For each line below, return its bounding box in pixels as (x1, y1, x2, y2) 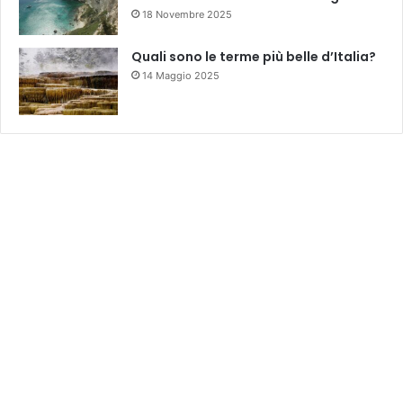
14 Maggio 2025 (142, 69, 219, 82)
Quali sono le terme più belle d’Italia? (131, 48, 376, 66)
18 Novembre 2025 (142, 8, 232, 21)
